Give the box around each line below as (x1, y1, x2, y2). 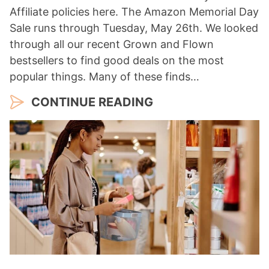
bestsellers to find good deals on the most (10, 54, 224, 67)
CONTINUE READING (31, 95, 153, 110)
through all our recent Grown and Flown (10, 38, 214, 51)
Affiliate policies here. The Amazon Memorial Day (10, 5, 259, 19)
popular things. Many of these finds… (10, 70, 199, 83)
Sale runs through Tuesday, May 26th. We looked (10, 22, 258, 35)
